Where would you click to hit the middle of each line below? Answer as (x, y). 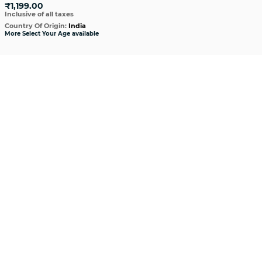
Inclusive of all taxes (39, 14)
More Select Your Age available (52, 34)
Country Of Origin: (37, 26)
